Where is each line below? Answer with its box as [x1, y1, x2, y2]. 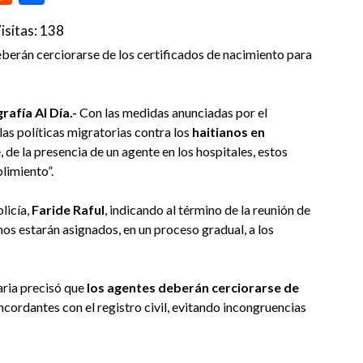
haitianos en [192, 123, 265, 139]
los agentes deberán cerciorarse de [87, 279, 299, 295]
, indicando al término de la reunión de [105, 201, 310, 217]
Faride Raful [32, 201, 105, 217]
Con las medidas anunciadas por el [79, 104, 267, 120]
